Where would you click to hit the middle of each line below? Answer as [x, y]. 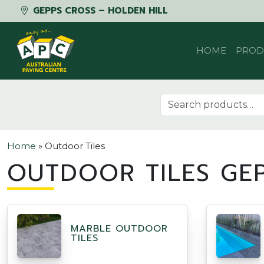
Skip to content [43, 27]
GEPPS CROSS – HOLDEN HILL [99, 11]
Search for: [184, 99]
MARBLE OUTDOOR [119, 229]
